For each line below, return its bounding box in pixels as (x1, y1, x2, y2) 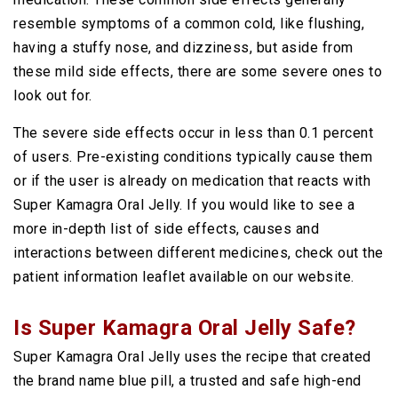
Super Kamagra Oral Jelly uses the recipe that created (13, 348, 371, 365)
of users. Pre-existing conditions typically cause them (13, 148, 372, 165)
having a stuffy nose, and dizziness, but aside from (13, 39, 354, 56)
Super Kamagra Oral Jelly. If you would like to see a (13, 196, 354, 213)
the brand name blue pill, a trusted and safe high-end (13, 372, 362, 389)
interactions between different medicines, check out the (13, 244, 384, 261)
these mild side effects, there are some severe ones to (13, 63, 382, 80)
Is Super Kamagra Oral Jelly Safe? (13, 315, 356, 340)
